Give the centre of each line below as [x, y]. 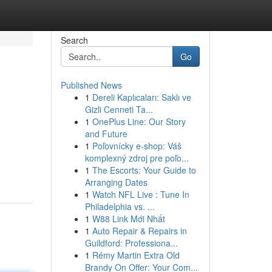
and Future [106, 134]
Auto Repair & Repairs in [139, 231]
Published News [91, 85]
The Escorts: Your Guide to [144, 170]
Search [74, 40]
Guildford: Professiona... [131, 243]
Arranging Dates [116, 182]
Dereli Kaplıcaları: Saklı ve [141, 97]
